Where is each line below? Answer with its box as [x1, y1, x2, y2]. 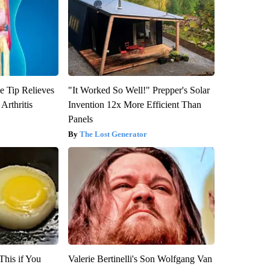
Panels [67, 113, 93, 124]
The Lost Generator [79, 129, 147, 139]
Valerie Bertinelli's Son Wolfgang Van [67, 253, 212, 264]
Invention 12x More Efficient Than [67, 99, 201, 110]
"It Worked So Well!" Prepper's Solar [67, 84, 210, 95]
